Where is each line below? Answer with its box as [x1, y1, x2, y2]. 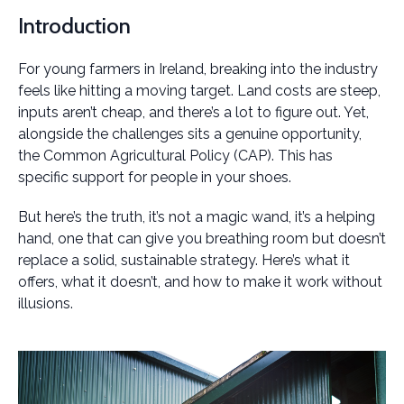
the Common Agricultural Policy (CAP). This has [18, 147, 333, 164]
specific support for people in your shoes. [18, 169, 291, 186]
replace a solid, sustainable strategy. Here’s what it [18, 252, 350, 269]
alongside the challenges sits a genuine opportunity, [18, 125, 362, 142]
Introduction [18, 13, 131, 39]
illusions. [18, 295, 73, 312]
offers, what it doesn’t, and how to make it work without [18, 273, 382, 290]
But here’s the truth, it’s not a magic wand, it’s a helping [18, 208, 375, 225]
